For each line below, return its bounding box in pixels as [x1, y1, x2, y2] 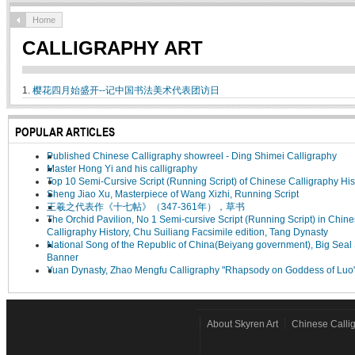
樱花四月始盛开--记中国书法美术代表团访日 [32, 85, 219, 96]
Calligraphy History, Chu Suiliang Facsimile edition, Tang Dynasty [47, 227, 328, 238]
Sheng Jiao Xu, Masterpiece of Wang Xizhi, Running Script [47, 189, 299, 200]
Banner [47, 252, 78, 263]
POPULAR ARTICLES [15, 125, 115, 139]
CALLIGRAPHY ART [22, 37, 203, 59]
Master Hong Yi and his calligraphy [47, 163, 197, 174]
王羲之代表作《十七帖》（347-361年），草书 [47, 201, 245, 212]
